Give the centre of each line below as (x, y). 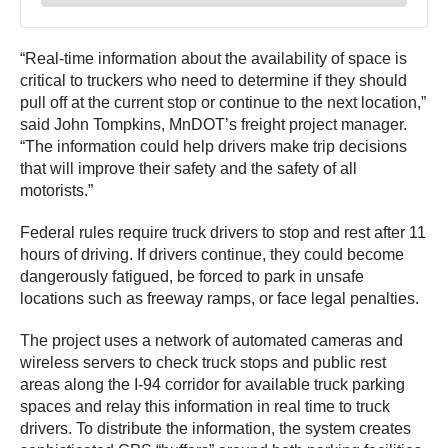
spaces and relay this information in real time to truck (205, 407)
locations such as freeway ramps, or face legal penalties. (219, 299)
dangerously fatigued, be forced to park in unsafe (192, 277)
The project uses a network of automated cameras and (211, 341)
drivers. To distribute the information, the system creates (215, 429)
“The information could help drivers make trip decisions (213, 147)
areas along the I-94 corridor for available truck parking (212, 385)
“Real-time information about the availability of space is (213, 59)
